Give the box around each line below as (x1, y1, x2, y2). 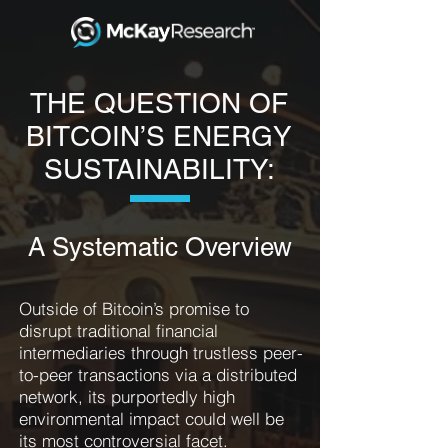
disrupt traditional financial (19, 320, 218, 341)
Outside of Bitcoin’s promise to (19, 298, 249, 319)
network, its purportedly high (19, 386, 235, 407)
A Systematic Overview (28, 232, 292, 262)
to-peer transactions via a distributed (19, 364, 297, 385)
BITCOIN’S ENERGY (26, 120, 292, 152)
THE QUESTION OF (30, 87, 288, 119)
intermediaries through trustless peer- (19, 342, 303, 363)
